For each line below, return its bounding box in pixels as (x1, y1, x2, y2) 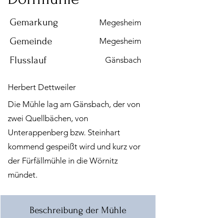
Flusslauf (10, 54, 47, 66)
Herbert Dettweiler (8, 82, 76, 92)
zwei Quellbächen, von (8, 113, 88, 123)
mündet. (8, 170, 37, 180)
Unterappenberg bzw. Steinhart (8, 127, 120, 137)
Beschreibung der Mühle (30, 205, 127, 216)
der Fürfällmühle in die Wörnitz (8, 156, 118, 165)
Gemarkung (10, 17, 58, 28)
